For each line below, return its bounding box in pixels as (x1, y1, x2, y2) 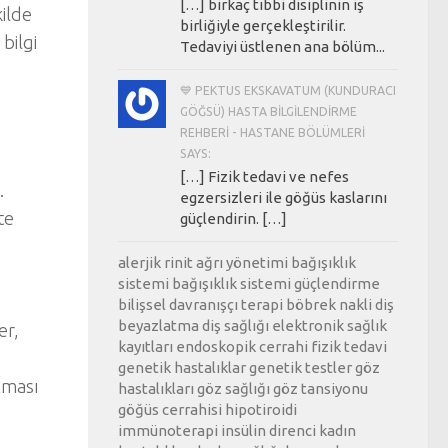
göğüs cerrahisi (118, 400, 222, 418)
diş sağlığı (202, 316, 269, 334)
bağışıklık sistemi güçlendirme (172, 274, 380, 292)
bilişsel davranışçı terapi (118, 295, 283, 313)
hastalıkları (118, 379, 194, 397)
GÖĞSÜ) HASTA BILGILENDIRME (180, 104, 357, 118)
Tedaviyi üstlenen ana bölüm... (180, 37, 385, 55)
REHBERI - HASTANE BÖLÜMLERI (180, 125, 365, 139)
